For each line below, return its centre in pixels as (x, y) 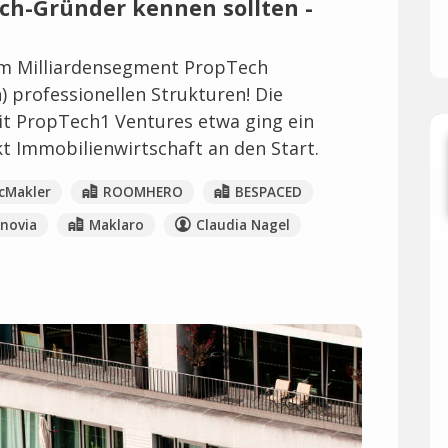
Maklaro (116, 224)
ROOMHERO (142, 191)
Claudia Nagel (242, 224)
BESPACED (268, 191)
